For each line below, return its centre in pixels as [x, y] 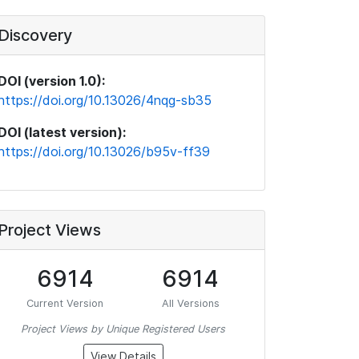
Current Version [65, 303]
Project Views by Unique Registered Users [123, 329]
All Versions [190, 303]
